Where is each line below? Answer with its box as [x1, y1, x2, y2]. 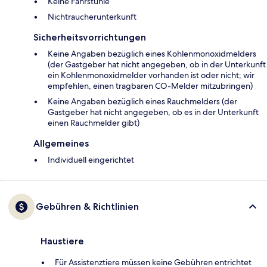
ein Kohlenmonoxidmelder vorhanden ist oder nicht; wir [48, 70, 254, 81]
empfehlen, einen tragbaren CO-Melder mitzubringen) [48, 80, 253, 92]
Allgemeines [33, 138, 89, 150]
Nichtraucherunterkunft [48, 11, 136, 23]
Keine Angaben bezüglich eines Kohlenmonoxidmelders [48, 48, 256, 60]
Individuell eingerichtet [48, 154, 134, 166]
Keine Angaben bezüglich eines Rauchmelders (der [48, 96, 237, 107]
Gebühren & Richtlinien [36, 201, 139, 213]
